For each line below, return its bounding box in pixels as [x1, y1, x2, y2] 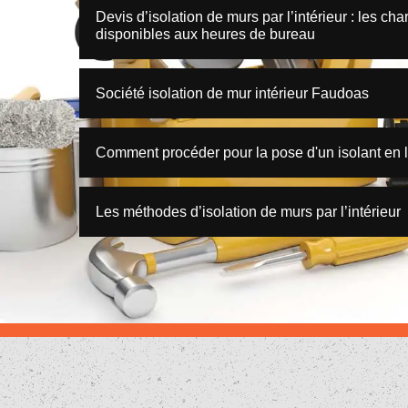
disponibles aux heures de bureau [96, 26, 315, 42]
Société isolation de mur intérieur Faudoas [96, 86, 369, 101]
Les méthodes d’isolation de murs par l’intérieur [96, 204, 401, 219]
